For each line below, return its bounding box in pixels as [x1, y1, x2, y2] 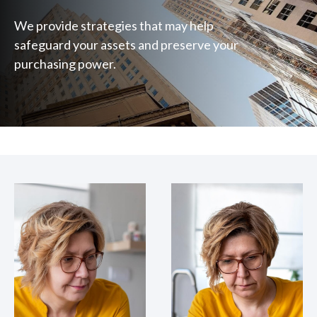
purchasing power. [14, 56, 116, 71]
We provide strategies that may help [14, 18, 214, 33]
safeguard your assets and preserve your [14, 37, 238, 52]
